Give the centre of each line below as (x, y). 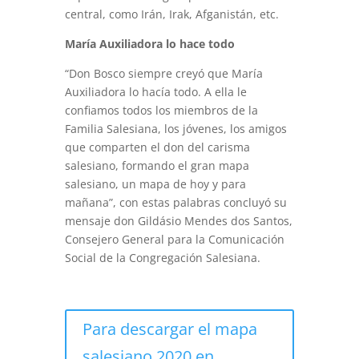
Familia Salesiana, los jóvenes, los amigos (175, 128)
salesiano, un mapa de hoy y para (155, 184)
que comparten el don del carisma (157, 147)
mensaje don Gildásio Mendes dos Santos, (178, 220)
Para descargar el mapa (169, 329)
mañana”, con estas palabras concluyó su (175, 202)
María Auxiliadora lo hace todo (149, 43)
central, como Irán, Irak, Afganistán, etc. (171, 14)
